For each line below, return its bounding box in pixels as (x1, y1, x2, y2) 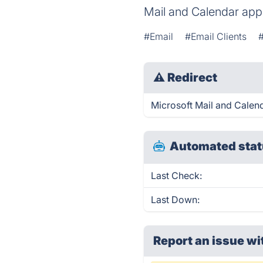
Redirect (167, 70, 218, 85)
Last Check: (151, 170, 203, 181)
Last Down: (151, 194, 200, 205)
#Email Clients (185, 31, 247, 42)
